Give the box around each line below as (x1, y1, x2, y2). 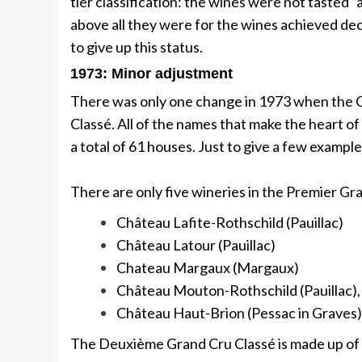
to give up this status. (70, 38, 203, 57)
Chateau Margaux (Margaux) (116, 259, 299, 277)
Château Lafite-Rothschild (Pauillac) (116, 213, 343, 232)
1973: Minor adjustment (70, 65, 233, 82)
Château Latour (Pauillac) (116, 236, 276, 255)
